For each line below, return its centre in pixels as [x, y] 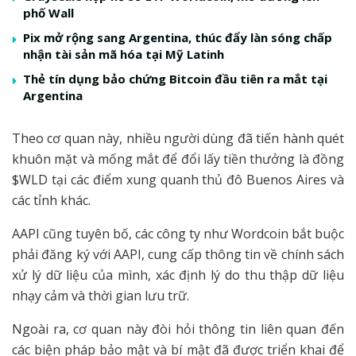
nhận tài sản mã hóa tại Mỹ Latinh [124, 54]
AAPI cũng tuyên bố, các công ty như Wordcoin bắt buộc [178, 233]
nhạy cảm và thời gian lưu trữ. [101, 295]
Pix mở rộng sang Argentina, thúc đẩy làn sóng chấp [178, 37]
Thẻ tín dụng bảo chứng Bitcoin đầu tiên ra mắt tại [175, 78]
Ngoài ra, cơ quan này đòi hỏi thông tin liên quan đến [178, 329]
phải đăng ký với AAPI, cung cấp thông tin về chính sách [178, 254]
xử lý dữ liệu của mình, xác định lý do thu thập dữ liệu [178, 275]
